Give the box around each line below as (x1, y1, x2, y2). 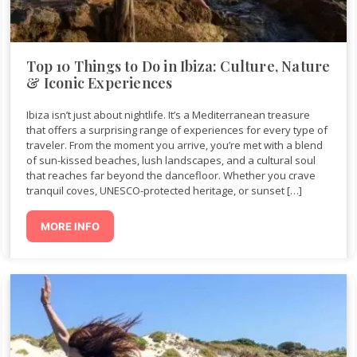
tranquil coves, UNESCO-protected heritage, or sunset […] (26, 182, 303, 198)
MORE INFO (41, 219, 100, 233)
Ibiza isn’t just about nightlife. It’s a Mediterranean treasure (26, 107, 311, 122)
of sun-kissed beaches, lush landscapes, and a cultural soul (26, 152, 316, 167)
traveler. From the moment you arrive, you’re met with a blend (26, 137, 324, 152)
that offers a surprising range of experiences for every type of (26, 122, 328, 137)
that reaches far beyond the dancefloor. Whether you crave (26, 167, 316, 182)
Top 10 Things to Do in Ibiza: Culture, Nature (26, 56, 331, 76)
